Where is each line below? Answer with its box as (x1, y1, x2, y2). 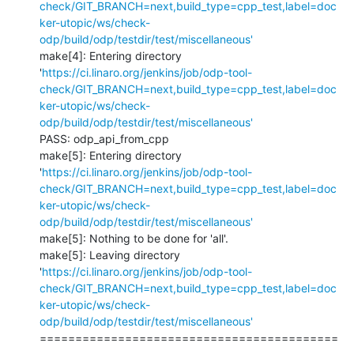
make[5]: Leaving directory (40, 247, 180, 262)
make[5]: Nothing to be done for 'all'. (40, 231, 228, 245)
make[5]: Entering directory (40, 148, 182, 162)
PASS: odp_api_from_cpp (40, 131, 169, 145)
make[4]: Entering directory (40, 48, 182, 62)
